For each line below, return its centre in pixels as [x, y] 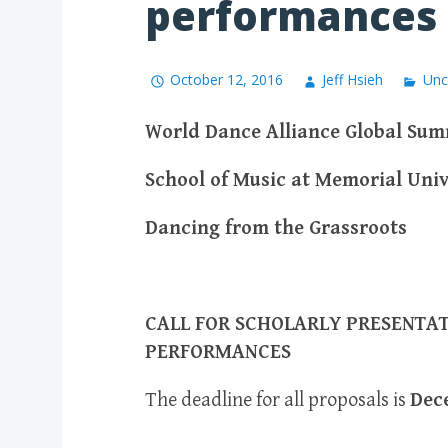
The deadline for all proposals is [277, 401]
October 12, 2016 [227, 80]
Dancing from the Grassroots [276, 229]
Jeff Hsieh [353, 80]
